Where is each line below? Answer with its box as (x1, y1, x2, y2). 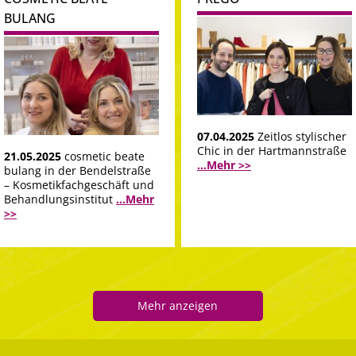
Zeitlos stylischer (257, 129, 346, 145)
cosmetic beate (64, 149, 145, 164)
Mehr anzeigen (137, 298, 219, 314)
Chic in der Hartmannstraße (197, 143, 346, 159)
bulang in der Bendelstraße (4, 163, 151, 179)
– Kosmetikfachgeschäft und (4, 177, 154, 193)
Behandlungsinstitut (4, 192, 116, 207)
